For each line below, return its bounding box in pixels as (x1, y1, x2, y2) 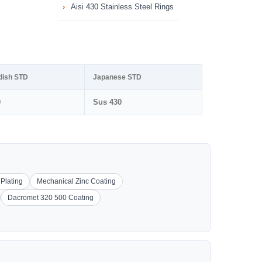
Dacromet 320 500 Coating (8, 194, 94, 202)
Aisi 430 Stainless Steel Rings (70, 2, 174, 11)
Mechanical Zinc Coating (37, 177, 116, 185)
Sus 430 (93, 98, 122, 106)
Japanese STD (93, 73, 142, 81)
